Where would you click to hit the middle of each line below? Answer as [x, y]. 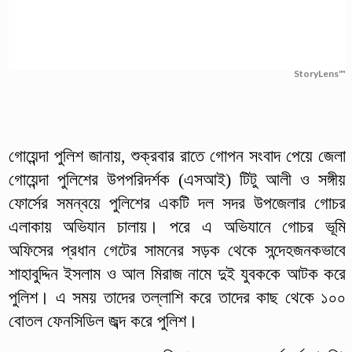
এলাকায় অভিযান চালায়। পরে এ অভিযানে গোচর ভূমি [177, 226]
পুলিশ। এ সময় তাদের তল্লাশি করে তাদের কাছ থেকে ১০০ [177, 297]
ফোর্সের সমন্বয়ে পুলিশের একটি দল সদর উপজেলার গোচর [177, 203]
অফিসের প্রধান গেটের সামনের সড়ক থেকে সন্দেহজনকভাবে [177, 250]
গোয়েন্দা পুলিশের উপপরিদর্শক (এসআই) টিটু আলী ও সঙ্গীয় [177, 179]
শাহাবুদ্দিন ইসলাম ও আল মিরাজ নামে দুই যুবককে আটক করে [177, 273]
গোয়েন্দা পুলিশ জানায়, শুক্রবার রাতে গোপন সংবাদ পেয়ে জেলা [177, 156]
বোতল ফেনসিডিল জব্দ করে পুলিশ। [103, 321]
